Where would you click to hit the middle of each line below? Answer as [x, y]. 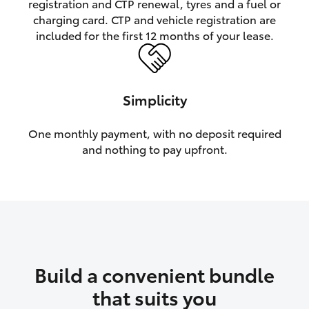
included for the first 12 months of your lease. [154, 35]
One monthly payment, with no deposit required [154, 133]
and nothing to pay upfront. [154, 149]
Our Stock [52, 80]
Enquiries [50, 152]
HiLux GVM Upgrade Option [91, 26]
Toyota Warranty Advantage [99, 116]
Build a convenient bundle [154, 274]
